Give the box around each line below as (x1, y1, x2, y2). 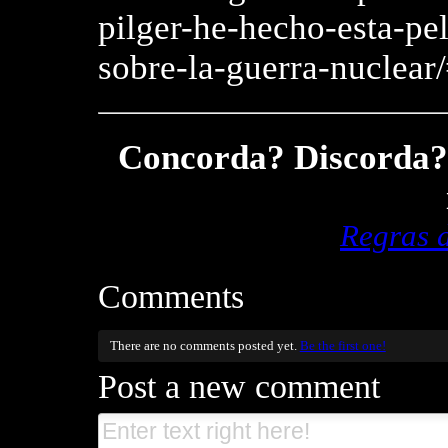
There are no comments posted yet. (109, 337, 300, 353)
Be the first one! (299, 337, 386, 353)
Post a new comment (98, 368, 380, 405)
